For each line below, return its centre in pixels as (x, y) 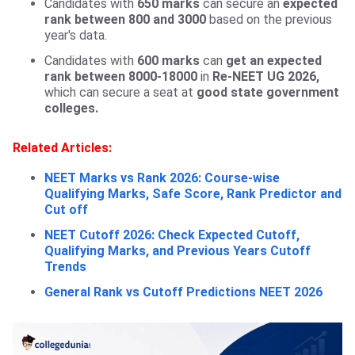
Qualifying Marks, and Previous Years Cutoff (177, 251)
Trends (65, 267)
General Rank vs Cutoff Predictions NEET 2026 (183, 292)
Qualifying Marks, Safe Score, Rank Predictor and (193, 194)
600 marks (167, 61)
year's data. (76, 36)
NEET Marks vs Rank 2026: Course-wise (162, 178)
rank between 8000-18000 (121, 77)
